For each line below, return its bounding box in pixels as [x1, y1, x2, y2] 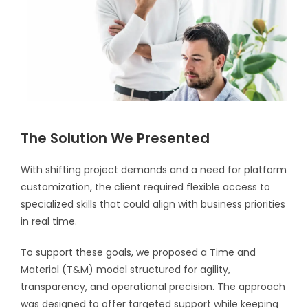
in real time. [21, 214, 77, 229]
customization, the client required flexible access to [21, 180, 270, 195]
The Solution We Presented [21, 129, 210, 148]
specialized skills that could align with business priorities [21, 197, 285, 212]
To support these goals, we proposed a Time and [21, 245, 256, 260]
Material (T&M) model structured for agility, [21, 263, 230, 277]
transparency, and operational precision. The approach [21, 280, 285, 294]
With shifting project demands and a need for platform [21, 163, 287, 177]
